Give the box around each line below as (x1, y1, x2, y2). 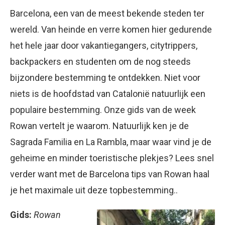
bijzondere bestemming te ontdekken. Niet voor (10, 72, 200, 83)
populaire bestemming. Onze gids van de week (10, 104, 196, 116)
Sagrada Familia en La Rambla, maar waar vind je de (10, 137, 211, 148)
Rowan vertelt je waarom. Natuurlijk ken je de (10, 121, 189, 132)
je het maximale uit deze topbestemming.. (10, 185, 178, 196)
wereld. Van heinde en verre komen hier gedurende (10, 24, 212, 35)
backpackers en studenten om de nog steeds (10, 56, 191, 67)
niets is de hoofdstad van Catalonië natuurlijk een (10, 88, 205, 99)
